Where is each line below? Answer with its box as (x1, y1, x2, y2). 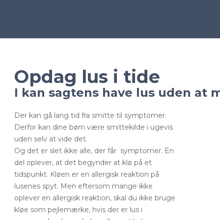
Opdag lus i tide (14, 66, 160, 87)
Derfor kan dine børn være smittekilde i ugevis (14, 123, 173, 132)
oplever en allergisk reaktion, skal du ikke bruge (14, 193, 175, 202)
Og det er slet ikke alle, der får (14, 146, 116, 155)
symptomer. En (118, 146, 174, 155)
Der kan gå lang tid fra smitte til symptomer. (14, 111, 166, 120)
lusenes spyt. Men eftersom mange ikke (14, 182, 153, 191)
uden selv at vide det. (14, 135, 87, 143)
